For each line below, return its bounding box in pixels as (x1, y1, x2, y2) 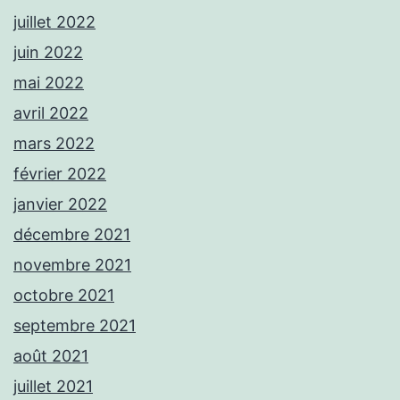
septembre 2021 (13, 316, 136, 336)
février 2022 (13, 164, 106, 184)
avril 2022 (13, 104, 88, 123)
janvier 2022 (13, 195, 107, 214)
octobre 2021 (13, 286, 114, 305)
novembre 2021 (13, 255, 131, 275)
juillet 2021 (13, 377, 93, 396)
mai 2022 (13, 73, 84, 93)
